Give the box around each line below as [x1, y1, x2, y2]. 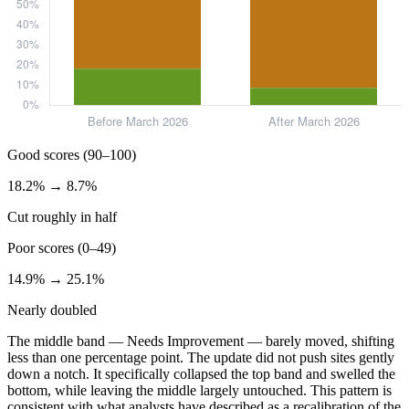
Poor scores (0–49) [7, 240, 116, 257]
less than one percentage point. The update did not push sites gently [7, 350, 394, 366]
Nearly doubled [7, 302, 97, 319]
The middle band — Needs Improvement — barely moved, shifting [7, 333, 394, 350]
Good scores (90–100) [7, 147, 136, 163]
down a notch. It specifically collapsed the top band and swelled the [7, 366, 395, 383]
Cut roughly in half [7, 209, 117, 225]
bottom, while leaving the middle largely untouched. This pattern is [7, 383, 392, 399]
